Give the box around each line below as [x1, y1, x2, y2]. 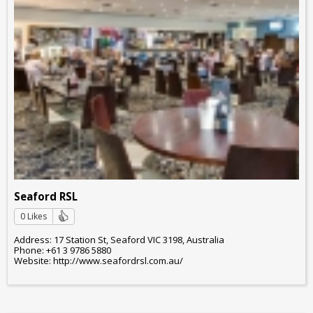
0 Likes [20, 210, 47, 222]
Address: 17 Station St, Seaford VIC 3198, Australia [14, 233, 224, 247]
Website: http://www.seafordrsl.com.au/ [14, 254, 183, 268]
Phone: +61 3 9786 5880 [14, 244, 111, 257]
